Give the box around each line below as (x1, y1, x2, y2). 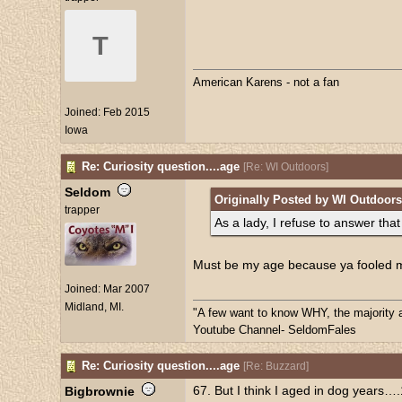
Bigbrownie (64, 384, 135, 398)
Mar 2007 (102, 283, 150, 296)
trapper (64, 204, 100, 216)
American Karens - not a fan (192, 75, 339, 89)
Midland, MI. (64, 301, 124, 314)
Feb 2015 (102, 106, 150, 118)
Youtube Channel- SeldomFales (192, 323, 356, 336)
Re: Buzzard (245, 360, 306, 372)
